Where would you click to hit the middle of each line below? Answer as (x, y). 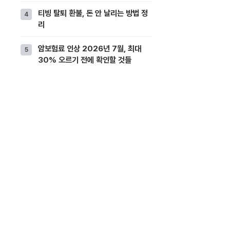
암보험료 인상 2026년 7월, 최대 (90, 48)
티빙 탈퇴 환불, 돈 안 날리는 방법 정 (93, 13)
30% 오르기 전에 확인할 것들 (85, 60)
